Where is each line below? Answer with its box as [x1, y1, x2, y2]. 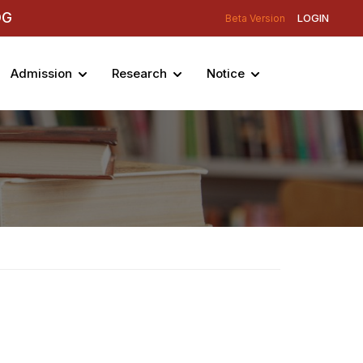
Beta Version [225, 12, 285, 24]
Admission [11, 66, 72, 81]
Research [112, 66, 167, 81]
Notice [207, 66, 245, 81]
